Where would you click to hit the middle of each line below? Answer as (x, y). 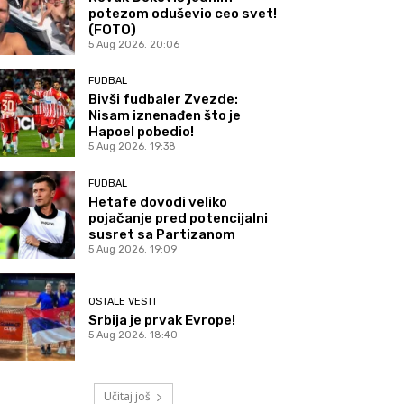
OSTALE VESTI (123, 301)
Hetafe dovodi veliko (158, 202)
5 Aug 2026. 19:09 (133, 249)
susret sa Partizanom (162, 234)
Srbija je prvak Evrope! (162, 320)
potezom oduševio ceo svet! (183, 14)
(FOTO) (113, 30)
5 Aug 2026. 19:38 (133, 147)
